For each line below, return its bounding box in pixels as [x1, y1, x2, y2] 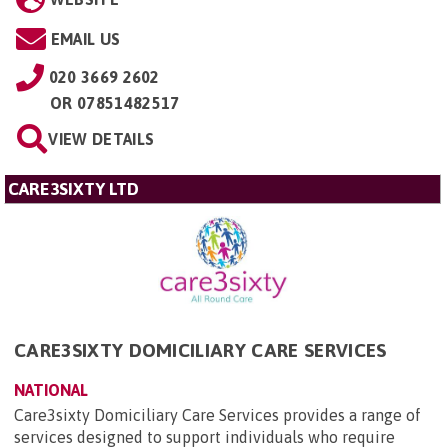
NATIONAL [14, 381, 88, 400]
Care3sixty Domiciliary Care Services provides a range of [14, 406, 421, 425]
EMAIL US [50, 30, 121, 49]
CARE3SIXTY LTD [8, 179, 139, 200]
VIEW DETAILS [48, 130, 155, 149]
